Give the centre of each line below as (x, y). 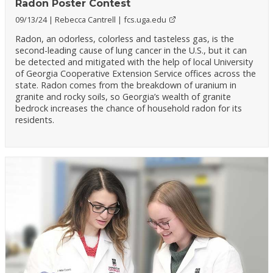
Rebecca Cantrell (86, 19)
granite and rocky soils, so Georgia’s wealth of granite (123, 96)
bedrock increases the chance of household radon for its (128, 108)
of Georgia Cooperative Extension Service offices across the (135, 73)
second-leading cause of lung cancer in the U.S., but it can (131, 50)
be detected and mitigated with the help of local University (134, 62)
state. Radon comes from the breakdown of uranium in (126, 85)
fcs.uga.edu (145, 19)
